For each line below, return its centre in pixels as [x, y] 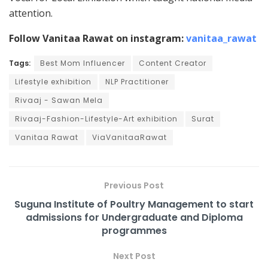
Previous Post [134, 185]
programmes [134, 230]
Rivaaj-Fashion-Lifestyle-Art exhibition [96, 118]
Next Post [134, 256]
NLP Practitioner [137, 81]
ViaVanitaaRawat [130, 137]
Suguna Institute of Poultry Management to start [134, 204]
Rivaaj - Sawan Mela [59, 100]
